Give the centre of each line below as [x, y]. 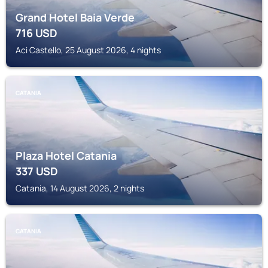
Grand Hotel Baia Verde [75, 17]
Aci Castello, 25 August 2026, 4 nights [88, 50]
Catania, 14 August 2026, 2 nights [80, 188]
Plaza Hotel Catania [66, 156]
